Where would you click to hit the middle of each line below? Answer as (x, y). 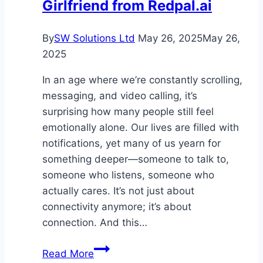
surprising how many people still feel (128, 112)
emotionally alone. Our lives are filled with (141, 128)
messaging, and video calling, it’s (120, 96)
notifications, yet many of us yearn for (131, 144)
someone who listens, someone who (128, 175)
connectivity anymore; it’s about (117, 207)
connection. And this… (95, 223)
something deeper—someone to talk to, (136, 159)
